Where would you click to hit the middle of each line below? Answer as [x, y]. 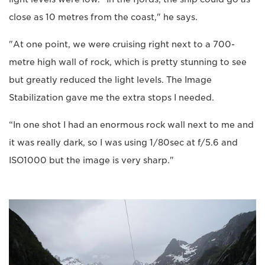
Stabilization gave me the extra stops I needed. [112, 97]
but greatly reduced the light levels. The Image [110, 80]
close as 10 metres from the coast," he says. [103, 17]
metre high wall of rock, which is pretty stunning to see [128, 62]
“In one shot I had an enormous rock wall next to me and [131, 125]
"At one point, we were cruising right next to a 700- [122, 44]
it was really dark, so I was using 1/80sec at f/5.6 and [123, 142]
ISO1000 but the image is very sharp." [91, 160]
